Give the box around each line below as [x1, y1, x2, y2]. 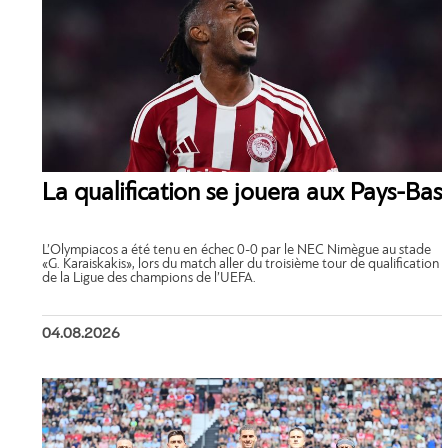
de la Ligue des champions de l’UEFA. [42, 270, 256, 286]
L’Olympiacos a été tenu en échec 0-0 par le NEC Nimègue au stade [42, 242, 431, 258]
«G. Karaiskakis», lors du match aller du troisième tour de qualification [42, 256, 440, 272]
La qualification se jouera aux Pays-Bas [42, 180, 442, 206]
